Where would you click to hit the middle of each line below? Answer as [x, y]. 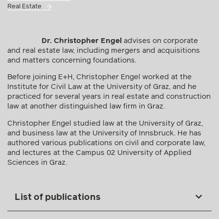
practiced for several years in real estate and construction [109, 97]
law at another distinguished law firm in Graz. [86, 107]
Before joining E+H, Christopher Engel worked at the [99, 77]
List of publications [58, 198]
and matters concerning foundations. [72, 60]
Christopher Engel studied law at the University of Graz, [105, 123]
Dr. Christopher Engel [83, 41]
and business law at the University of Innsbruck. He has [104, 133]
